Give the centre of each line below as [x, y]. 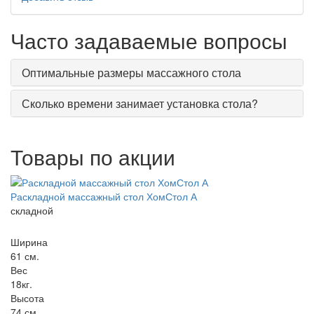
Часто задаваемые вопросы [149, 40]
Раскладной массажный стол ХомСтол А [104, 196]
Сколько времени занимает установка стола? [140, 103]
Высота [27, 298]
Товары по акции [93, 157]
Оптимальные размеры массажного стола [131, 73]
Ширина [29, 242]
